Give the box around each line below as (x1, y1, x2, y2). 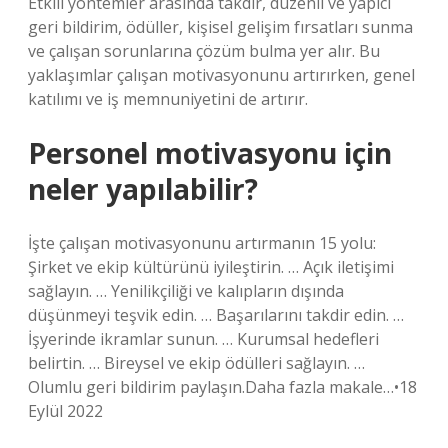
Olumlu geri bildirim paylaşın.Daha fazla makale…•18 (28, 376, 417, 398)
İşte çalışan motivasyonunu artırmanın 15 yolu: (28, 232, 376, 254)
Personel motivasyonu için (28, 134, 392, 172)
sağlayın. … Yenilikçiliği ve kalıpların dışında (28, 280, 344, 302)
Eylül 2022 (28, 400, 103, 422)
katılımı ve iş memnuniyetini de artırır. (28, 88, 308, 110)
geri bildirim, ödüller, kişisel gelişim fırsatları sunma (28, 16, 413, 38)
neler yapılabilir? (28, 170, 258, 208)
